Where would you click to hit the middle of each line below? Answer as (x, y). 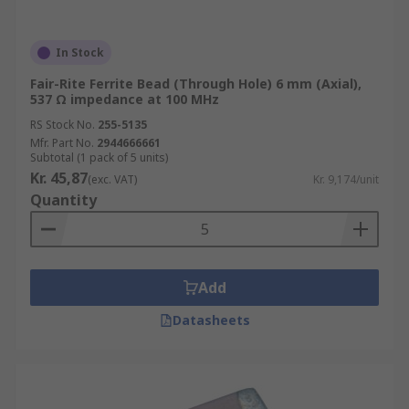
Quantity (63, 200)
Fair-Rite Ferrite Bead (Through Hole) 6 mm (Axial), (196, 84)
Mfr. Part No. (62, 143)
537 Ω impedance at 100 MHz (125, 99)
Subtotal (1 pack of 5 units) (99, 157)
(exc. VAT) (112, 179)
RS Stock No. (63, 125)
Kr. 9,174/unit (346, 179)
